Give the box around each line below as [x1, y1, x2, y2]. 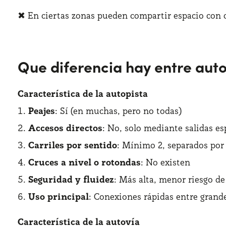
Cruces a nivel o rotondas [28, 156, 141, 168]
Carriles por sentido [28, 139, 117, 151]
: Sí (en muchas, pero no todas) [55, 105, 182, 117]
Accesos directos [28, 122, 102, 134]
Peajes [28, 105, 55, 117]
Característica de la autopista [18, 88, 148, 99]
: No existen [141, 156, 190, 168]
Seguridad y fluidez [28, 174, 114, 185]
